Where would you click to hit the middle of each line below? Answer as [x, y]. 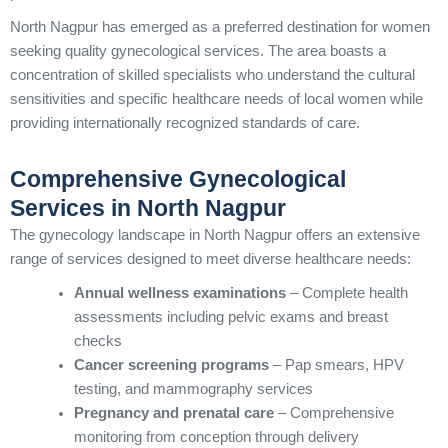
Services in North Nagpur [148, 208]
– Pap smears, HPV [336, 365]
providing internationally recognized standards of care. [185, 123]
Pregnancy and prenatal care [173, 413]
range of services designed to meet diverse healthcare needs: [210, 259]
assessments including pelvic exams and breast [230, 317]
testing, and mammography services [193, 389]
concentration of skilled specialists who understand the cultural [212, 75]
